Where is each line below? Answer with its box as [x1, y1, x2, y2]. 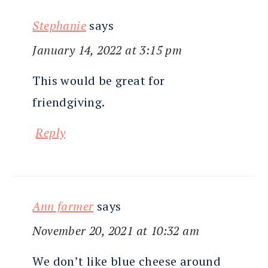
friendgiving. [32, 94, 105, 111]
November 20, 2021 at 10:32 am [32, 223, 199, 239]
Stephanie [32, 17, 86, 34]
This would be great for [32, 72, 165, 89]
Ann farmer [32, 198, 94, 215]
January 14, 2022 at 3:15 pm [32, 42, 182, 59]
